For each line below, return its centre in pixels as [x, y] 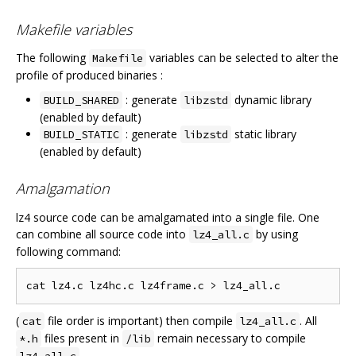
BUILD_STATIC [81, 134]
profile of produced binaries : [89, 75]
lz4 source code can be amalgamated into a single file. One [168, 217]
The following [52, 57]
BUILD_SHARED [81, 100]
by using [275, 234]
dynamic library [271, 99]
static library [264, 133]
